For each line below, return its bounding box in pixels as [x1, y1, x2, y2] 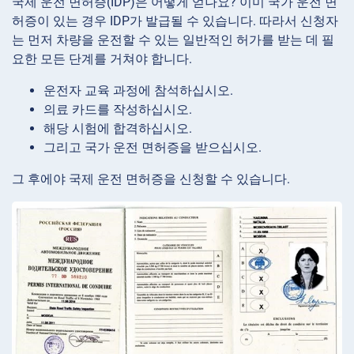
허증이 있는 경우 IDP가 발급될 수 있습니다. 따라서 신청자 [12, 13, 338, 28]
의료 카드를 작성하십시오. [43, 101, 192, 117]
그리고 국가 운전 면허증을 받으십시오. [43, 139, 262, 155]
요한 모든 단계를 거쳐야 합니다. [12, 51, 192, 66]
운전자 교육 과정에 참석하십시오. [43, 82, 233, 98]
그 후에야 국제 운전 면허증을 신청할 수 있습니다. [12, 171, 290, 186]
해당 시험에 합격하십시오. [43, 120, 192, 136]
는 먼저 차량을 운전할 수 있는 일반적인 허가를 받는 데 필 [12, 32, 334, 47]
